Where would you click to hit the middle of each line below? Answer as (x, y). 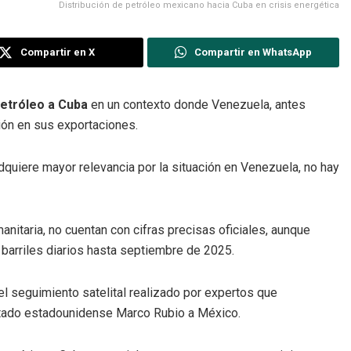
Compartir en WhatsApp (253, 52)
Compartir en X (58, 52)
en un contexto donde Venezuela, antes (197, 104)
